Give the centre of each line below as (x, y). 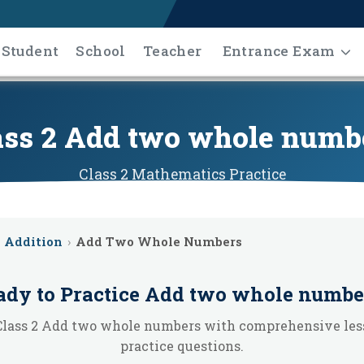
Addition (33, 241)
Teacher (172, 50)
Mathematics (178, 174)
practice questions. (182, 346)
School (101, 50)
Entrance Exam (278, 50)
